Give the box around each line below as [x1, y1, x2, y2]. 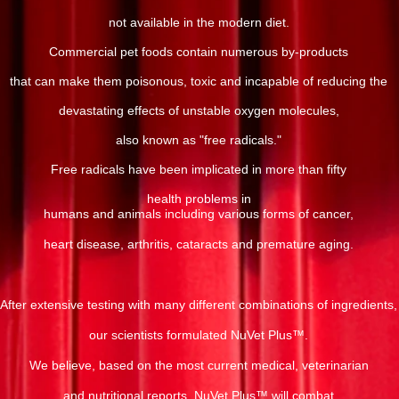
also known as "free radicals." [116, 133, 281, 147]
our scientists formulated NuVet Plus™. [89, 328, 308, 342]
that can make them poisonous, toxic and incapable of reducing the [10, 74, 387, 88]
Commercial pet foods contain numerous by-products [49, 45, 348, 59]
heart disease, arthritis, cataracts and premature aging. [44, 237, 354, 251]
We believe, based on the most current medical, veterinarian [28, 358, 369, 372]
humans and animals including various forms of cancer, [44, 207, 354, 221]
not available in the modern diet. [108, 15, 289, 29]
